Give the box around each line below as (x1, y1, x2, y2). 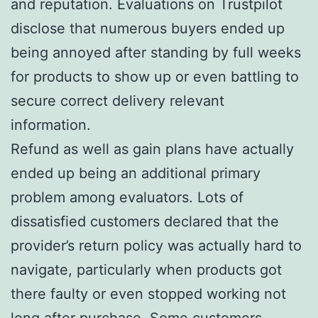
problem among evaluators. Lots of (11, 188, 243, 206)
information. (11, 116, 91, 133)
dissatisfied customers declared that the (11, 212, 279, 230)
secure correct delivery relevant (11, 92, 224, 109)
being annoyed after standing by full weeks (11, 43, 301, 61)
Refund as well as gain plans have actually (11, 140, 294, 158)
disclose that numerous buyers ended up (11, 19, 285, 37)
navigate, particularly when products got (11, 261, 282, 278)
